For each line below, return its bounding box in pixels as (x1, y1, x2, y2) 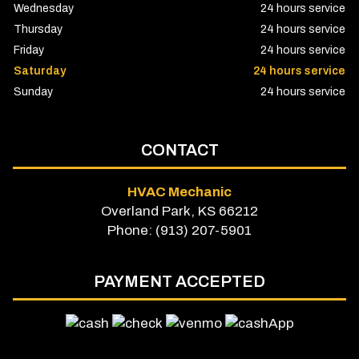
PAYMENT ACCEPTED (94, 272, 265, 290)
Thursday (13, 23, 63, 36)
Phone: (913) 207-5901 (107, 223, 252, 239)
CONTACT (140, 141, 219, 159)
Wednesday (13, 2, 74, 15)
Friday (13, 44, 44, 57)
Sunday (13, 86, 53, 99)
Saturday (13, 65, 66, 78)
